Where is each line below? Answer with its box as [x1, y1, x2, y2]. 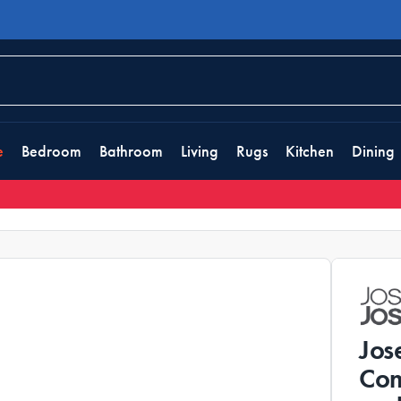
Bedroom [21, 141, 81, 161]
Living [181, 141, 218, 161]
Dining [352, 141, 395, 161]
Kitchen [286, 141, 334, 161]
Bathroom [99, 141, 163, 161]
